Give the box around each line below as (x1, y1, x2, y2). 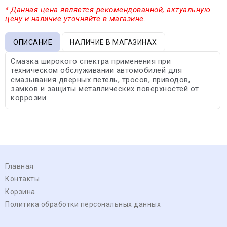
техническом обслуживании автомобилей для (11, 65, 182, 75)
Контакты (5, 174, 40, 183)
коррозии (11, 93, 46, 102)
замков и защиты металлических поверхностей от (11, 84, 199, 93)
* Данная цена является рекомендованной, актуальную (5, 5, 210, 14)
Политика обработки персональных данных (5, 200, 161, 208)
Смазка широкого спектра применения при (11, 56, 171, 66)
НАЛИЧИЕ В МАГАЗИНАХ (70, 37, 157, 46)
